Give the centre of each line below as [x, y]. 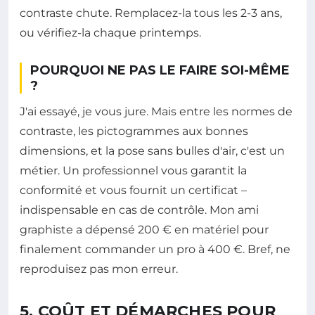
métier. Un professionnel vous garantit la [133, 171]
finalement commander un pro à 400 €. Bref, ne [155, 250]
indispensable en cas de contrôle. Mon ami [139, 210]
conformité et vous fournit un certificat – [133, 191]
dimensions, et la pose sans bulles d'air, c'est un [152, 151]
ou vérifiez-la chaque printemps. [110, 33]
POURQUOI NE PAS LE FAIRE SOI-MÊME [160, 71]
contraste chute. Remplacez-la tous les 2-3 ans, [151, 13]
